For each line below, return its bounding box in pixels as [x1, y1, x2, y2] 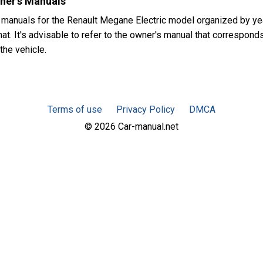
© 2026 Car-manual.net [85, 120, 178, 132]
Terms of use [48, 103, 102, 115]
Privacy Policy [116, 103, 175, 115]
